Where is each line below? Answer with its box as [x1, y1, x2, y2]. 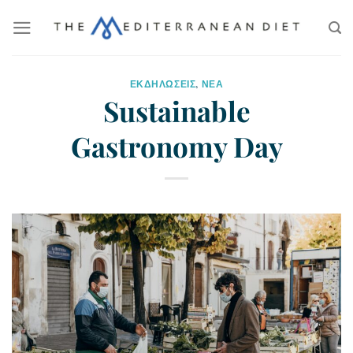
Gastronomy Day [70, 127, 283, 165]
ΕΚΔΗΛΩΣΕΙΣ [129, 77, 196, 90]
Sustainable [102, 91, 251, 129]
